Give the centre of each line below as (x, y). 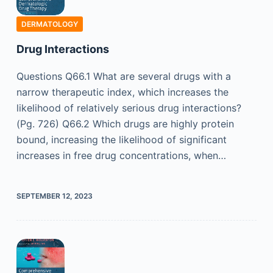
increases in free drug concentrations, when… (121, 155)
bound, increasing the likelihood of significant (121, 139)
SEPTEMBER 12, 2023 (54, 196)
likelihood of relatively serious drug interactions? (129, 108)
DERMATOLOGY (49, 24)
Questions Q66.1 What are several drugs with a (123, 76)
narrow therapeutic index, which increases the (122, 92)
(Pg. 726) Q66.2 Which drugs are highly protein (125, 123)
